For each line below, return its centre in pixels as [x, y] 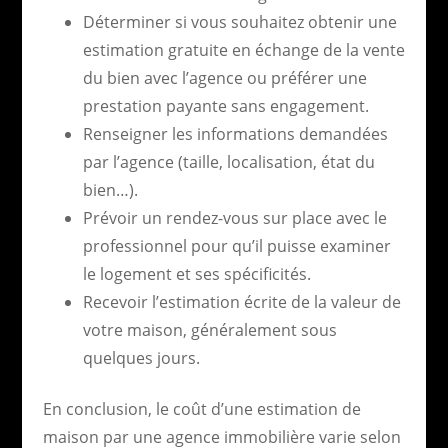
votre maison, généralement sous [209, 329]
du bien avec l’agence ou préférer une [224, 77]
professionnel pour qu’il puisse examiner [236, 245]
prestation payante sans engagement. [225, 105]
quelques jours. [141, 357]
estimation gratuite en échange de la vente [243, 49]
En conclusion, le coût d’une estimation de [201, 408]
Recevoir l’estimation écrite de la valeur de [241, 301]
